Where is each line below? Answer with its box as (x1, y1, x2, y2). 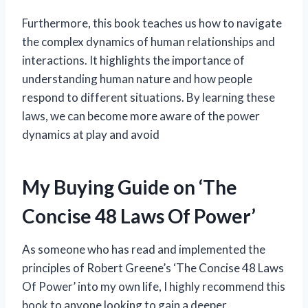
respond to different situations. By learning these (22, 90, 275, 105)
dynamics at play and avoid (22, 127, 159, 142)
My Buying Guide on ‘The (22, 175, 237, 199)
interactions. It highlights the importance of (22, 53, 245, 68)
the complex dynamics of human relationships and (22, 34, 275, 49)
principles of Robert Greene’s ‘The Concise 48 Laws (22, 261, 284, 276)
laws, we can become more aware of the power (22, 109, 260, 124)
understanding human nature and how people (22, 71, 252, 87)
